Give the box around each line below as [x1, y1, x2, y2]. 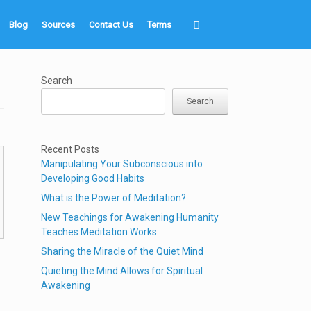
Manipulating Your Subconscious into [41, 158, 203, 169]
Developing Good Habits [41, 173, 145, 184]
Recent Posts [41, 144, 100, 155]
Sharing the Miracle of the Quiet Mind [41, 246, 204, 257]
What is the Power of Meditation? [41, 192, 187, 203]
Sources [42, 19, 75, 30]
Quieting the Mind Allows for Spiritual [41, 265, 203, 276]
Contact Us [89, 19, 133, 30]
